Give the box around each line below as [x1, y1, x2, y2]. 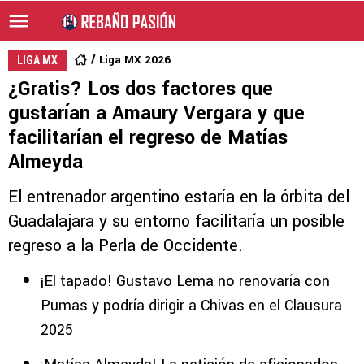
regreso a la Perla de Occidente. [8, 234, 243, 258]
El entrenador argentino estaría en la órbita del [8, 185, 349, 209]
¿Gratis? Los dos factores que [8, 76, 273, 102]
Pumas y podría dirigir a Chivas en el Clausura [41, 295, 342, 316]
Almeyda [8, 149, 83, 175]
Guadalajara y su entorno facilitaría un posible [8, 210, 344, 233]
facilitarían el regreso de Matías [8, 124, 288, 151]
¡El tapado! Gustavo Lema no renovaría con [41, 271, 330, 292]
